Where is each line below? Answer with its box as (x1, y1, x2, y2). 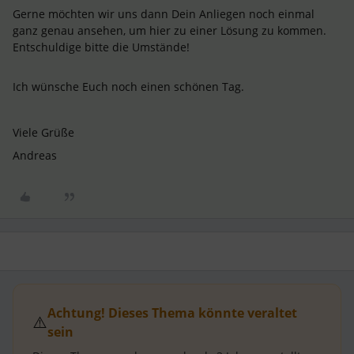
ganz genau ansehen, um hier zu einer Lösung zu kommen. (13, 23, 326, 38)
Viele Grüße (13, 125, 74, 140)
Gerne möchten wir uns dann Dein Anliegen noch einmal (13, 6, 314, 21)
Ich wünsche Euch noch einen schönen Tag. (13, 79, 244, 94)
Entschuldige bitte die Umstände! (13, 40, 193, 55)
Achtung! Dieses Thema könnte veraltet (47, 304, 297, 322)
